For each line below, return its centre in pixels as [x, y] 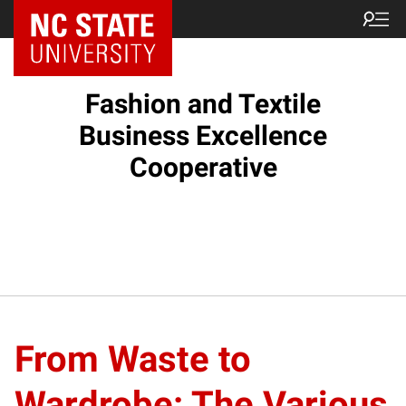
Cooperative [203, 167]
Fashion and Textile [203, 104]
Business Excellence [203, 135]
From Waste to [133, 359]
